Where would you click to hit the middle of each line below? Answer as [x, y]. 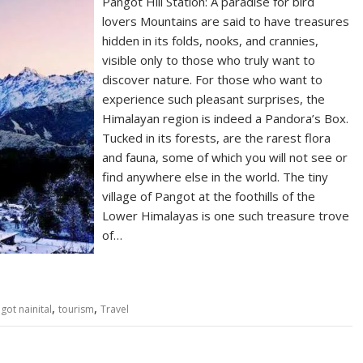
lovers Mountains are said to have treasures [226, 21]
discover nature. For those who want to [213, 79]
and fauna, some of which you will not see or [225, 157]
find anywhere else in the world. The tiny [216, 177]
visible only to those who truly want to [209, 60]
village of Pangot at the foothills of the [209, 196]
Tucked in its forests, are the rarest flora [217, 138]
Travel [115, 309]
